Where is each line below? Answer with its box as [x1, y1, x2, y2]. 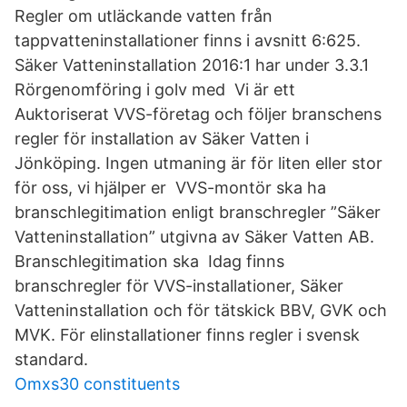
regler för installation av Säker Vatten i [15, 129, 309, 148]
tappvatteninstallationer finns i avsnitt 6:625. [15, 31, 361, 50]
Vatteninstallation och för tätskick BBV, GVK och [15, 301, 387, 320]
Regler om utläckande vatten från [15, 6, 273, 25]
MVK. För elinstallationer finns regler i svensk [15, 325, 360, 344]
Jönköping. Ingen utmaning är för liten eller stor [15, 154, 382, 173]
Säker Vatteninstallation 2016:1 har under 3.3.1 [15, 55, 369, 74]
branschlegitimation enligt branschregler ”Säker [15, 203, 381, 222]
